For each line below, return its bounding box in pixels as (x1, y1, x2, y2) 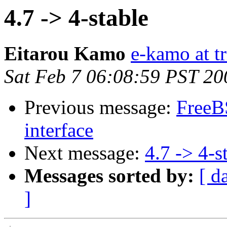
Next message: (24, 142, 145, 164)
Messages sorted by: (24, 165, 194, 187)
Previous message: (24, 96, 176, 119)
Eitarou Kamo (4, 43, 126, 65)
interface (24, 119, 93, 141)
